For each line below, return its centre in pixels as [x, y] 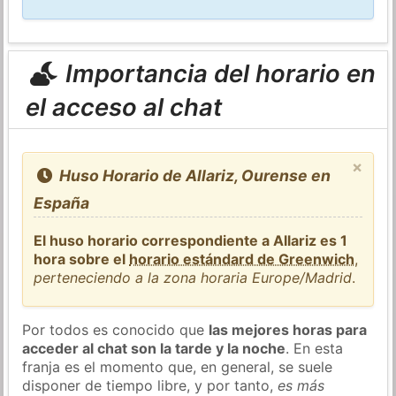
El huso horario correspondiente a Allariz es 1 [191, 240]
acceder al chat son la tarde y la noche [154, 348]
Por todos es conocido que [116, 329]
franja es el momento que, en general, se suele [178, 366]
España [62, 202]
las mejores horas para [288, 329]
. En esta [315, 348]
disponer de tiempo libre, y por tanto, [150, 385]
